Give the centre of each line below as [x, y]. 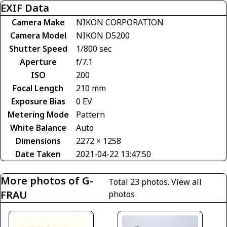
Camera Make [38, 23]
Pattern [90, 115]
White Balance [38, 128]
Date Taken [38, 154]
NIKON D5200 [103, 36]
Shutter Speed [38, 49]
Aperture [38, 62]
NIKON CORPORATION [120, 23]
